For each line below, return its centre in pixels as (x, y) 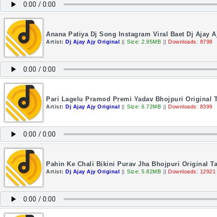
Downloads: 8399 (190, 107)
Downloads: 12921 (192, 171)
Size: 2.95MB (144, 42)
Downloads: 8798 (190, 42)
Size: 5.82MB (144, 171)
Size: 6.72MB (144, 107)
